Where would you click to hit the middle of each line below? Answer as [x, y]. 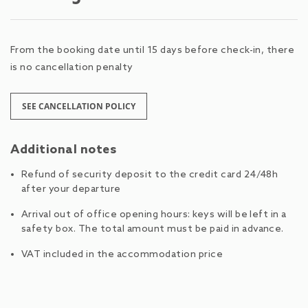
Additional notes [64, 150]
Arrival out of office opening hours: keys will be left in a [154, 214]
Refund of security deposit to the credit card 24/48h [150, 175]
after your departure [71, 189]
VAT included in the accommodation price [122, 254]
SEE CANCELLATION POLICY [79, 106]
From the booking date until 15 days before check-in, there [153, 50]
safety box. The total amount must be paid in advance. [153, 229]
